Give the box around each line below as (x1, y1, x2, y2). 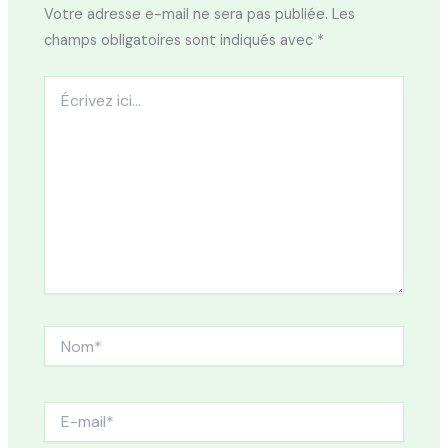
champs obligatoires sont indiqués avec (44, 31, 318, 51)
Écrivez (43, 76, 90, 95)
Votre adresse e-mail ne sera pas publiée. (44, 5, 329, 25)
